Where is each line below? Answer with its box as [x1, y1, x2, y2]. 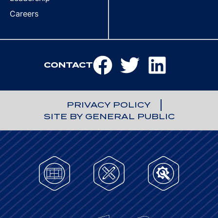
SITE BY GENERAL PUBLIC [43, 112, 175, 121]
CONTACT [43, 60, 93, 70]
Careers [10, 9, 38, 18]
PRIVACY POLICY [66, 100, 151, 109]
